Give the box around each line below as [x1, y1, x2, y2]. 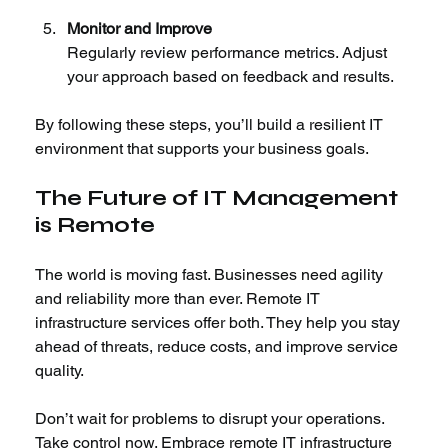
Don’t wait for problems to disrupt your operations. [35, 408, 389, 428]
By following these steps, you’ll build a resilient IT [35, 114, 388, 134]
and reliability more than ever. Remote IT [35, 288, 325, 308]
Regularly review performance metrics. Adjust [67, 42, 392, 62]
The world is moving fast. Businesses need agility [35, 264, 388, 284]
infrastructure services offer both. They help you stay [35, 312, 405, 332]
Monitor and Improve [67, 18, 213, 38]
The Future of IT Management [35, 184, 404, 211]
